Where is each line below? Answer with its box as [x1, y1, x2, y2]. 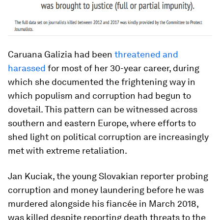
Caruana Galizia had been [8, 49, 114, 60]
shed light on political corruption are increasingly [8, 132, 209, 142]
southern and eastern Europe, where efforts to [8, 118, 196, 129]
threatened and [114, 49, 178, 60]
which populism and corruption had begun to [8, 90, 191, 101]
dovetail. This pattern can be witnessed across [8, 104, 197, 115]
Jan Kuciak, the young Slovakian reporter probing [8, 171, 208, 182]
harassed [8, 63, 46, 74]
